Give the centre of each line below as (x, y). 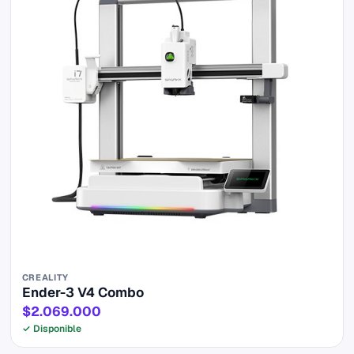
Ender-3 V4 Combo (83, 292)
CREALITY (45, 277)
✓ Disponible (51, 328)
